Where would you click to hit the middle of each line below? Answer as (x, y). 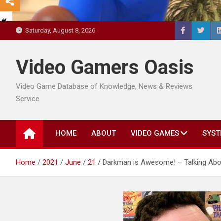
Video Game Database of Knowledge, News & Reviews (104, 86)
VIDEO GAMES (155, 133)
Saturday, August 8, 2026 (59, 30)
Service (28, 99)
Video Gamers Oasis (105, 67)
